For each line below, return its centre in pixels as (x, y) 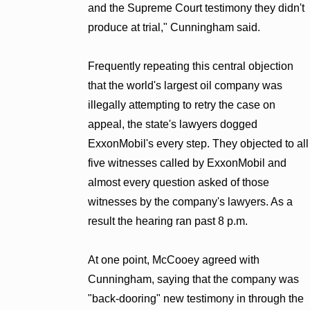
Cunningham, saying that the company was (193, 279)
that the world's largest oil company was (185, 85)
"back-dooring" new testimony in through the (195, 298)
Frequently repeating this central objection (190, 66)
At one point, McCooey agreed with (173, 259)
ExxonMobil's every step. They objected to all (198, 143)
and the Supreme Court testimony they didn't (196, 8)
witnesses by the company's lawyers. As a (190, 201)
